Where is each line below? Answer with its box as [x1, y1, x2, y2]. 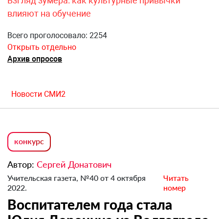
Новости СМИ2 [11, 89, 66, 99]
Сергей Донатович [37, 159, 111, 170]
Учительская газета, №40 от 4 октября [7, 173, 146, 183]
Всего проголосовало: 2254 [7, 31, 107, 41]
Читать [163, 173, 189, 183]
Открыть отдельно [7, 43, 76, 52]
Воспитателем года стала [7, 196, 172, 213]
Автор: [7, 159, 37, 170]
